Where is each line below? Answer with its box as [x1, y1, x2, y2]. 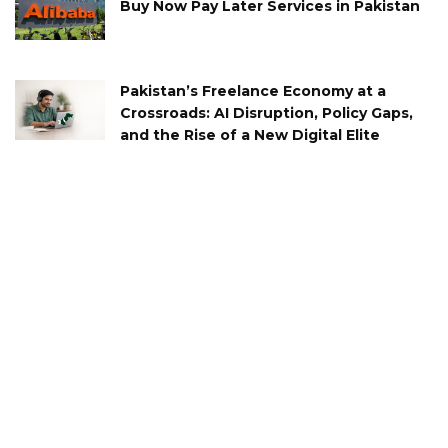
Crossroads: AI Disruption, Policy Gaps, [120, 104, 413, 123]
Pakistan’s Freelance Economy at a [120, 82, 386, 101]
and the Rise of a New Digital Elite [120, 126, 380, 145]
